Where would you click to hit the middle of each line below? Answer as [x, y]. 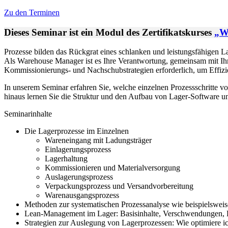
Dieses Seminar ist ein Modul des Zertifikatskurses [109, 32]
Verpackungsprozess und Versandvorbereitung [119, 186]
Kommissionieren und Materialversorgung [112, 168]
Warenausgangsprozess [82, 195]
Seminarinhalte [28, 114]
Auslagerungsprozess [79, 177]
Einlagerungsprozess [78, 150]
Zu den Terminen [32, 12]
